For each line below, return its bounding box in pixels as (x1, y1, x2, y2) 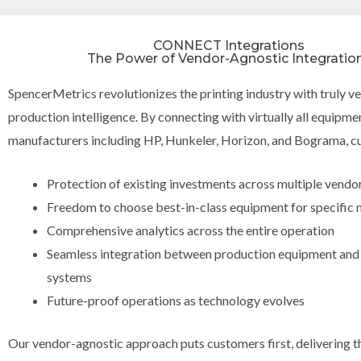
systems (47, 269, 92, 285)
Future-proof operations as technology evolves (47, 293, 305, 309)
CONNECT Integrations (153, 37, 305, 53)
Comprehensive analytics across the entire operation (47, 222, 334, 239)
